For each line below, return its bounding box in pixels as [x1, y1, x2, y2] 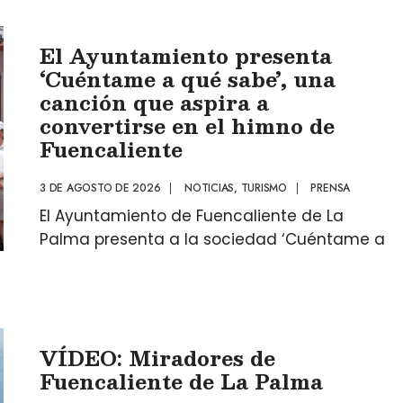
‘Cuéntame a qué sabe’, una [40, 62, 336, 95]
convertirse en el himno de [40, 109, 335, 142]
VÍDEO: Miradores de [40, 341, 275, 374]
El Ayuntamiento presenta [40, 39, 332, 72]
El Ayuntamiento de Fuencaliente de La [40, 205, 344, 227]
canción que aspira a [40, 85, 269, 119]
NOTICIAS [184, 180, 235, 196]
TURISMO [240, 180, 287, 196]
